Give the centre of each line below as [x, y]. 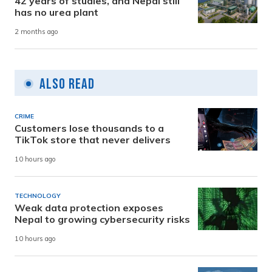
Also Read [67, 84]
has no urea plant [56, 12]
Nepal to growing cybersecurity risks [102, 219]
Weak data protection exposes [89, 207]
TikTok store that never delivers [93, 139]
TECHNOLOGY [38, 195]
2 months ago [36, 32]
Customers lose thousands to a [89, 128]
